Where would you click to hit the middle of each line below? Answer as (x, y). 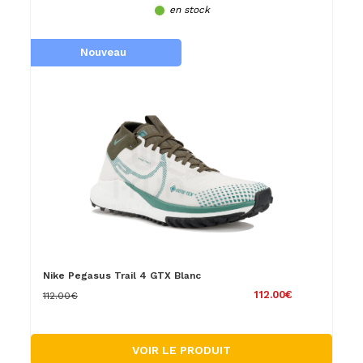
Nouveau (103, 52)
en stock (189, 9)
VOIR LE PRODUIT (181, 350)
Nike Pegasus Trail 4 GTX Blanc (122, 275)
